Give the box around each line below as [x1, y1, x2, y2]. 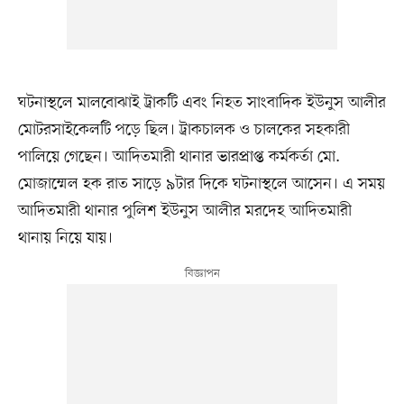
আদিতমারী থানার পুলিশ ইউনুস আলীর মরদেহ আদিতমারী [17, 199, 352, 222]
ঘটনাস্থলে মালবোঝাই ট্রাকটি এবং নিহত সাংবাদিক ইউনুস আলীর [17, 91, 386, 114]
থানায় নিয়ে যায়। [17, 226, 113, 249]
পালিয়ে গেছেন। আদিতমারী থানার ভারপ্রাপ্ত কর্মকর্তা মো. [17, 145, 340, 168]
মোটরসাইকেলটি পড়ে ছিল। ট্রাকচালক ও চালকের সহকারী [17, 118, 350, 141]
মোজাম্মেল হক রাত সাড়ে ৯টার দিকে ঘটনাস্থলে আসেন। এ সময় [17, 172, 385, 195]
